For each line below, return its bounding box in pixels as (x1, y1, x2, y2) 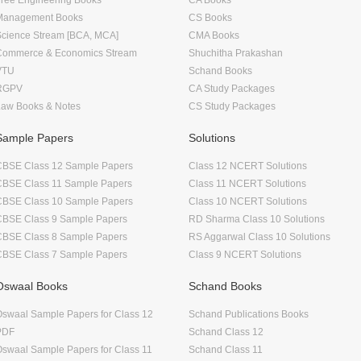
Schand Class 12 (189, 326, 263, 338)
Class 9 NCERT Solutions (189, 248, 301, 260)
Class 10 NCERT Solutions (189, 195, 307, 207)
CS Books (189, 11, 232, 23)
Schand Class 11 (189, 343, 263, 355)
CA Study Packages (189, 82, 275, 94)
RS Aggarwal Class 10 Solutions (189, 230, 330, 243)
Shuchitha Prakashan (189, 47, 283, 59)
